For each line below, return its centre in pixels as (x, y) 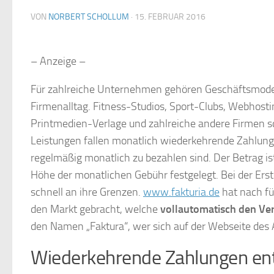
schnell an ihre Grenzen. (87, 192)
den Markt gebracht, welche (95, 209)
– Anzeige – (58, 61)
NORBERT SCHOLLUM (89, 17)
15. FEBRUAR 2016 (170, 17)
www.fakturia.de (181, 192)
